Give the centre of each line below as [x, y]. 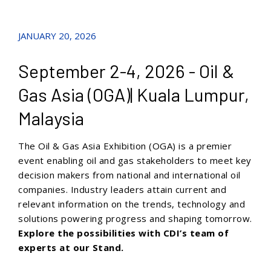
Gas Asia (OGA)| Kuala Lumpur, [134, 94]
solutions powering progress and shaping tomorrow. [135, 218]
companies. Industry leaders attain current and [122, 189]
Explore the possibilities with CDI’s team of [123, 233]
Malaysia [51, 118]
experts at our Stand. [71, 247]
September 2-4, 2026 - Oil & [126, 71]
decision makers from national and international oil [129, 175]
